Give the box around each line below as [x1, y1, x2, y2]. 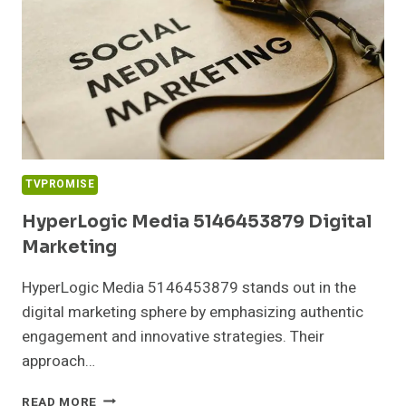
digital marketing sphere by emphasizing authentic [22, 300, 363, 324]
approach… [22, 349, 95, 372]
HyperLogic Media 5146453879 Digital [22, 210, 372, 233]
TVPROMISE [25, 176, 95, 192]
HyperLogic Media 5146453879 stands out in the [22, 275, 356, 299]
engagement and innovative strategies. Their [22, 324, 324, 348]
